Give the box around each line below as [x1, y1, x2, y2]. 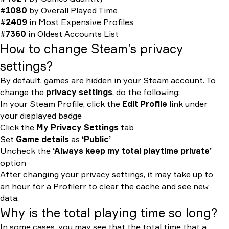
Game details [16, 134, 69, 144]
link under [167, 99, 208, 109]
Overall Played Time [41, 5, 118, 15]
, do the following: [112, 87, 180, 97]
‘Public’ [82, 134, 111, 144]
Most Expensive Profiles [38, 17, 133, 27]
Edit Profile [122, 99, 167, 109]
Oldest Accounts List [37, 29, 119, 39]
